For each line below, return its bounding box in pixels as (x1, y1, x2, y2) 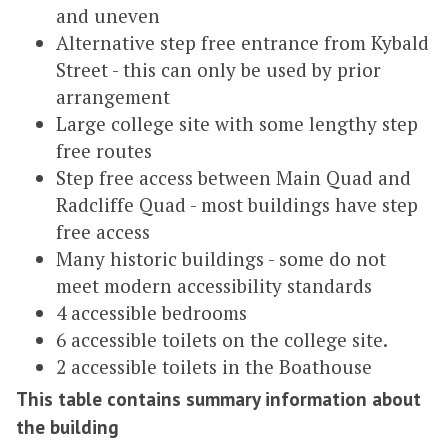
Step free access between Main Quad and (56, 165, 411, 191)
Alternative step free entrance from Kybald (56, 30, 429, 56)
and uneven (56, 3, 160, 29)
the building (16, 415, 119, 440)
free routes (56, 138, 152, 164)
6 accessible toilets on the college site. (56, 327, 388, 353)
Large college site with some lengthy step (56, 111, 418, 137)
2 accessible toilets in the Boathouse (56, 354, 372, 380)
